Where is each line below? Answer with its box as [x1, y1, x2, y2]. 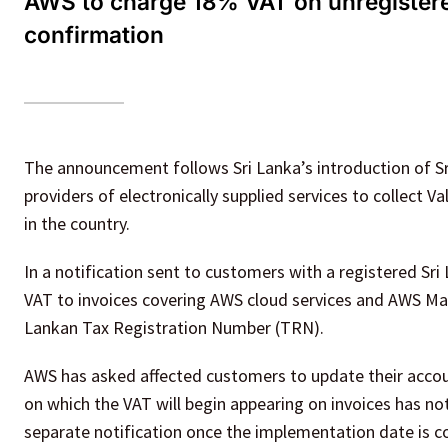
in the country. [24, 212, 130, 236]
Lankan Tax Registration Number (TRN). [24, 316, 324, 340]
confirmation [24, 21, 164, 49]
